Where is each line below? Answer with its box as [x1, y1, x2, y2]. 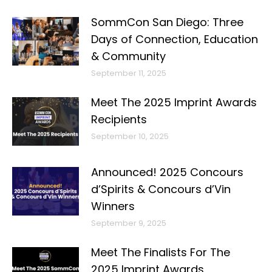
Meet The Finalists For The [91, 245, 230, 260]
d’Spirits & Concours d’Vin [91, 182, 231, 197]
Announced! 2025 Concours [91, 165, 243, 180]
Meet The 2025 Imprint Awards [91, 95, 257, 110]
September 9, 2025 [91, 217, 166, 229]
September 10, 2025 [91, 131, 169, 142]
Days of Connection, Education [91, 32, 258, 47]
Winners [91, 199, 135, 214]
